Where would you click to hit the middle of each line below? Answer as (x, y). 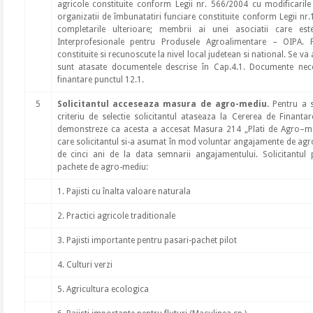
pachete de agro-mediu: (102, 167)
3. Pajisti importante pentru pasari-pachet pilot (147, 240)
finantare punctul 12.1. (100, 80)
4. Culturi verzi (85, 265)
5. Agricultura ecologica (103, 289)
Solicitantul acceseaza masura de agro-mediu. (163, 104)
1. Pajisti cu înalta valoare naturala (124, 191)
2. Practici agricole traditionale (116, 216)
